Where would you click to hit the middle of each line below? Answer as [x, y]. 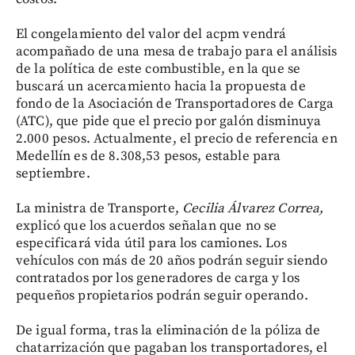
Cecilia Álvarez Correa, [253, 208]
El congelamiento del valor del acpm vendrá [151, 34]
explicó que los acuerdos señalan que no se [147, 225]
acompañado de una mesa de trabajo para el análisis [177, 51]
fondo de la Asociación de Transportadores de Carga [175, 103]
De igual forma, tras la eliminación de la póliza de [168, 330]
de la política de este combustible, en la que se [158, 69]
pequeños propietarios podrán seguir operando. [162, 295]
